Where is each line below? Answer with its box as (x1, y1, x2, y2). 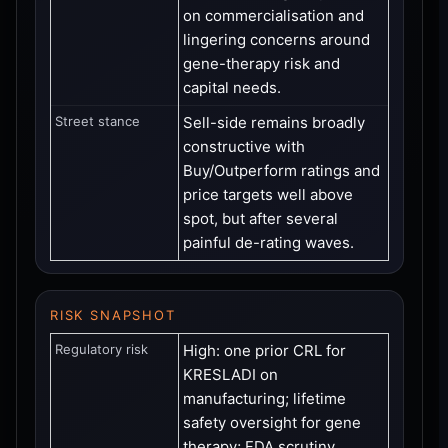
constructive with (183, 136, 305, 156)
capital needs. (183, 77, 281, 97)
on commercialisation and (183, 5, 364, 25)
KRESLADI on (183, 364, 278, 384)
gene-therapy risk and (183, 53, 340, 73)
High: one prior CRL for (183, 340, 346, 360)
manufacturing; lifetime (183, 388, 346, 408)
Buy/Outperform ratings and (183, 160, 380, 180)
